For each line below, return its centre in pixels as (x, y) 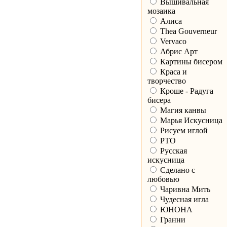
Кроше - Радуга (185, 91)
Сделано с (176, 170)
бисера (159, 100)
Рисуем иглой (183, 131)
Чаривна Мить (184, 190)
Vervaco (172, 42)
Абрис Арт (178, 52)
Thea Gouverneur (187, 31)
